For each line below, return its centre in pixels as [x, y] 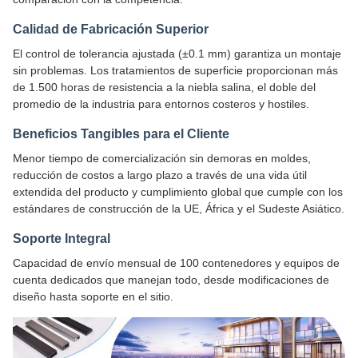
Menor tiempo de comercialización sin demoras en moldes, [162, 159]
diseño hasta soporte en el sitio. [93, 297]
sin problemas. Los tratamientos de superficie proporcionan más [175, 71]
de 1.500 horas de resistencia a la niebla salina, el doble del [164, 88]
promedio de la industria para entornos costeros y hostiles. [161, 104]
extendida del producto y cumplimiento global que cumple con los [178, 192]
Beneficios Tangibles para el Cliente [121, 134]
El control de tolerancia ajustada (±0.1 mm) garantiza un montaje [177, 54]
